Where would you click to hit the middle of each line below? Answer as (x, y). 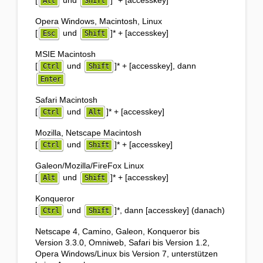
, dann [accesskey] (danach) (172, 210)
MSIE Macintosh (65, 54)
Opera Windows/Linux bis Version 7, (103, 254)
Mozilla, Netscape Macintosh (88, 133)
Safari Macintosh (66, 100)
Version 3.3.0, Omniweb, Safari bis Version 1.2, (122, 243)
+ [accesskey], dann (158, 66)
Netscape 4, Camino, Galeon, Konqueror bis (117, 232)
